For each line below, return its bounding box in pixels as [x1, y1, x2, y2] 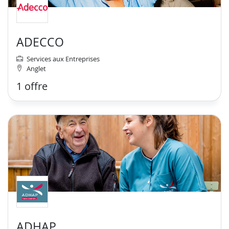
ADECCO [16, 34, 64, 51]
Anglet [26, 63, 46, 73]
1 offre [16, 79, 48, 93]
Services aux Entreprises [26, 54, 100, 63]
